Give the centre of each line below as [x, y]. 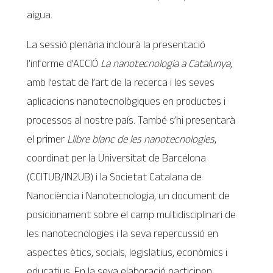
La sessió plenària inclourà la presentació [116, 44]
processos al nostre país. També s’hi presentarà [131, 120]
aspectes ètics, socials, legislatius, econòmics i [127, 252]
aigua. [40, 15]
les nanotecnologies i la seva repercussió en [123, 233]
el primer [47, 139]
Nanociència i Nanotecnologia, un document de [129, 195]
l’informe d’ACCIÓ [64, 63]
